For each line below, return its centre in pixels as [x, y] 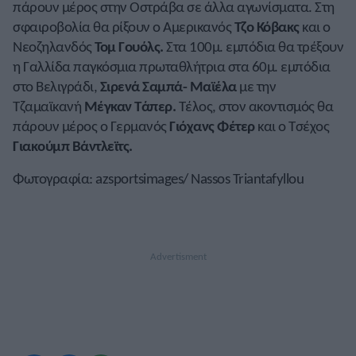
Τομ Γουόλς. [128, 47]
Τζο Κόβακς [267, 27]
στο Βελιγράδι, [56, 87]
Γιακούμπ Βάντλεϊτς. [73, 146]
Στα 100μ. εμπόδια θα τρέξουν [253, 47]
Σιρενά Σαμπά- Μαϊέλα [168, 87]
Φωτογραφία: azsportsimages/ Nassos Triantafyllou [158, 179]
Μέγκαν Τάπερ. [130, 106]
